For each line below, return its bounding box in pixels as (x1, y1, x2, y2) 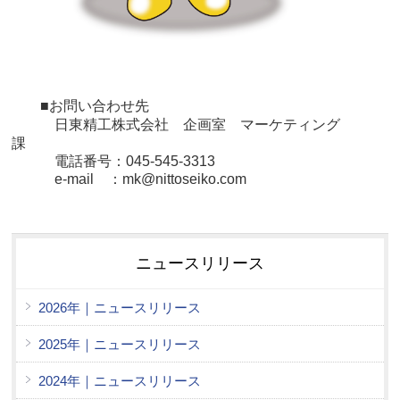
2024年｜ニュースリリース (38, 372, 201, 388)
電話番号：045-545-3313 (12, 153, 215, 169)
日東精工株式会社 (12, 116, 183, 132)
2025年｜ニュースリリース (38, 336, 201, 352)
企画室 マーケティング (183, 116, 340, 132)
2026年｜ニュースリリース (38, 299, 201, 315)
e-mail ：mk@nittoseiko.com (12, 171, 246, 187)
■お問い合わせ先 (12, 97, 149, 113)
